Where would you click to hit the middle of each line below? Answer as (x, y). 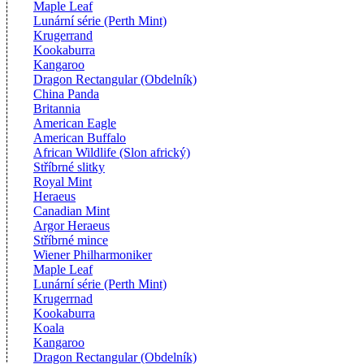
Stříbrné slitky (69, 167)
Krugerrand (63, 35)
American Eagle (75, 123)
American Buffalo (80, 137)
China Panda (66, 93)
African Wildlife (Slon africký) (112, 152)
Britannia (57, 108)
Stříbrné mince (71, 240)
